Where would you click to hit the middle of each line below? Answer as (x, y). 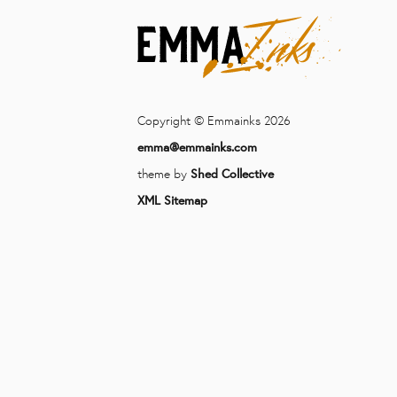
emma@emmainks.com (197, 147)
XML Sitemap (172, 200)
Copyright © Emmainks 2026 (214, 120)
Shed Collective (232, 173)
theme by (163, 173)
